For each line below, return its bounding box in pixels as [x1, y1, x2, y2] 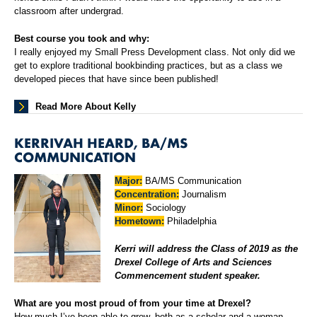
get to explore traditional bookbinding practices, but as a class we [14, 60, 282, 71]
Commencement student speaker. [115, 270, 261, 282]
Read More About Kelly [35, 101, 136, 113]
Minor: [115, 202, 144, 214]
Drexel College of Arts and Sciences [115, 257, 272, 268]
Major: [115, 175, 143, 187]
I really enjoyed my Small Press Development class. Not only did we [14, 47, 295, 58]
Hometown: [115, 216, 165, 227]
